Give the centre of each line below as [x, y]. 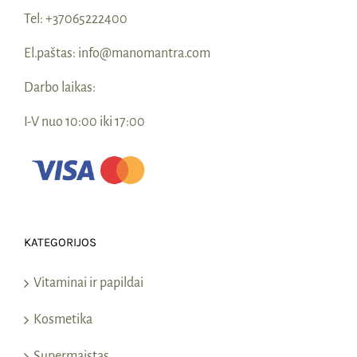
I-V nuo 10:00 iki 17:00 [84, 122]
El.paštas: [51, 54]
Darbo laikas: [60, 88]
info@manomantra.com [144, 54]
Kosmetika [63, 320]
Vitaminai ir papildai [88, 283]
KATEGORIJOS [60, 243]
